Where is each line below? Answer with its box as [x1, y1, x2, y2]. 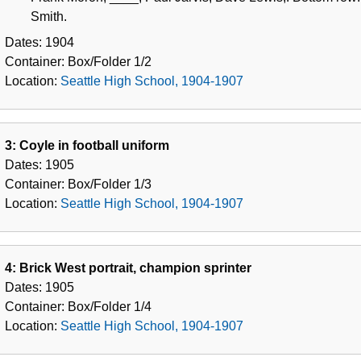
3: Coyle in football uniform [5, 138, 169, 152]
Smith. [31, 9, 67, 23]
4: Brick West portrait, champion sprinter [5, 260, 251, 275]
